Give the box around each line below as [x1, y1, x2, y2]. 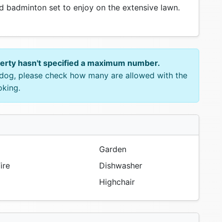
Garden [97, 144, 126, 155]
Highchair [97, 177, 135, 187]
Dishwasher [97, 161, 142, 171]
